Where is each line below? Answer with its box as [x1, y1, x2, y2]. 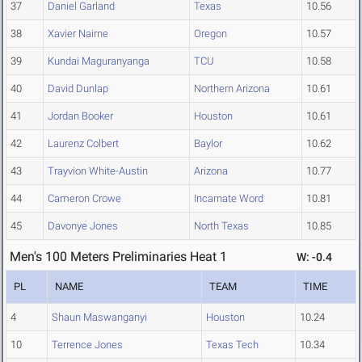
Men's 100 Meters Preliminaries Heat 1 [10, 249, 227, 265]
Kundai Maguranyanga [48, 55, 149, 68]
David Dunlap [48, 82, 108, 95]
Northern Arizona [194, 82, 270, 95]
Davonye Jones [48, 220, 118, 233]
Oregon [194, 27, 227, 40]
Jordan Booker [48, 110, 113, 123]
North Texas [194, 220, 249, 233]
